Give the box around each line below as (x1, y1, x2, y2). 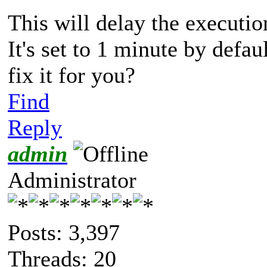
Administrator (8, 167, 136, 193)
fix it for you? (8, 62, 135, 88)
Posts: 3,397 (8, 219, 120, 245)
